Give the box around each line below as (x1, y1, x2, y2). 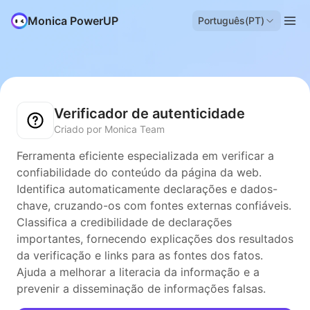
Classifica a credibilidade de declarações (17, 215, 232, 229)
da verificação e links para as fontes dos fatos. (17, 248, 263, 262)
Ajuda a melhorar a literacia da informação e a (17, 265, 259, 279)
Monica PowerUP (28, 14, 118, 28)
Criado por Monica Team (54, 123, 165, 135)
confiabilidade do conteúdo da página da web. (17, 165, 262, 179)
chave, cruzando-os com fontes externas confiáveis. (17, 199, 291, 212)
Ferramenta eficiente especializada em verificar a (17, 149, 274, 163)
